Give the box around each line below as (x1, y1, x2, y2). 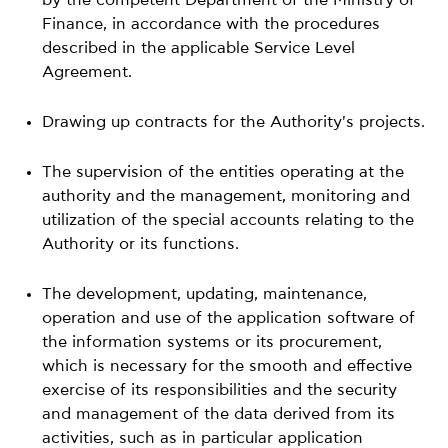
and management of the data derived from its (42, 405, 396, 422)
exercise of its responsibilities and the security (42, 381, 398, 398)
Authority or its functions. (42, 235, 240, 252)
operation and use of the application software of (42, 309, 416, 326)
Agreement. (42, 63, 133, 80)
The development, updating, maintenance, (42, 285, 368, 302)
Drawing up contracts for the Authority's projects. (42, 113, 426, 130)
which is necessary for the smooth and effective (42, 357, 413, 374)
